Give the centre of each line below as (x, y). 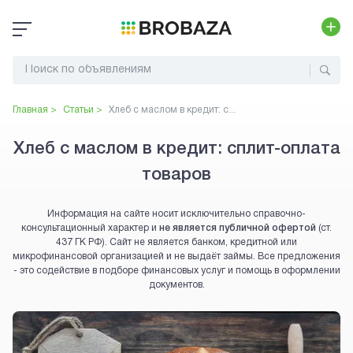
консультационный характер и (89, 228)
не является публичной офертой (238, 228)
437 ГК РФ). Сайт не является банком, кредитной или (176, 242)
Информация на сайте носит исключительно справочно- (176, 214)
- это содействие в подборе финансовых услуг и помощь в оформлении (176, 271)
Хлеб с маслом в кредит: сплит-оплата (176, 149)
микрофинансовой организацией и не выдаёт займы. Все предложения (176, 256)
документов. (176, 285)
